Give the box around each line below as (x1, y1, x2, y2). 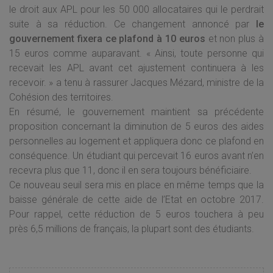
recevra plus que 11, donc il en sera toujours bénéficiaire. (9, 165, 252, 176)
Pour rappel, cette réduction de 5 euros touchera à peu (9, 208, 264, 220)
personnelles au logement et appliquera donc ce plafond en (9, 135, 264, 147)
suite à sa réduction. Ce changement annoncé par (9, 18, 256, 30)
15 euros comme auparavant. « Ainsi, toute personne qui (9, 48, 264, 59)
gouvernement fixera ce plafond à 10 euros (9, 33, 205, 44)
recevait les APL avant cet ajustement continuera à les (9, 62, 264, 74)
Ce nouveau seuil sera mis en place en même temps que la (9, 179, 264, 191)
